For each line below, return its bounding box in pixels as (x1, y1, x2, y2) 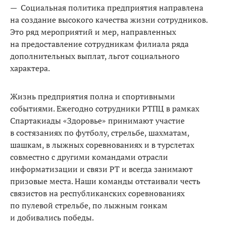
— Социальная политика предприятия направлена (10, 2, 203, 13)
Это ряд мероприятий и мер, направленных (10, 26, 176, 37)
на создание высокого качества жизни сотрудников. (10, 14, 207, 25)
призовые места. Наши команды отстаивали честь (10, 175, 200, 187)
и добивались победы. (10, 211, 94, 223)
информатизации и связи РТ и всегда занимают (10, 163, 193, 175)
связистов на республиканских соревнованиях (10, 187, 185, 199)
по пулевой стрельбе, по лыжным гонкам (10, 199, 167, 211)
